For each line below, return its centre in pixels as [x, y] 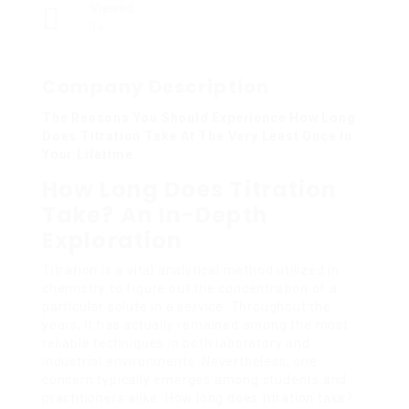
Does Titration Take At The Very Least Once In [197, 136]
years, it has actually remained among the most [195, 325]
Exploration [113, 240]
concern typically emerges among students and [195, 379]
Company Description [156, 86]
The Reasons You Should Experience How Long [199, 117]
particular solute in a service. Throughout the [187, 306]
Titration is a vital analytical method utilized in [191, 270]
